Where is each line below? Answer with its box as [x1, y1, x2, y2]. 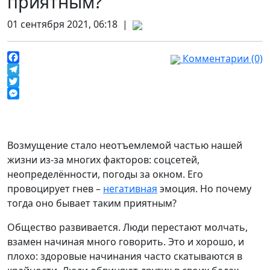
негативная [103, 182, 157, 195]
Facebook [7, 63, 51, 76]
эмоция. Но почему [157, 182, 251, 195]
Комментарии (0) [180, 52, 263, 65]
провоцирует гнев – [7, 182, 103, 195]
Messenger [7, 99, 58, 112]
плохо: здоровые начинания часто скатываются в [7, 250, 242, 263]
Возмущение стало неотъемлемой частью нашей [7, 139, 242, 152]
